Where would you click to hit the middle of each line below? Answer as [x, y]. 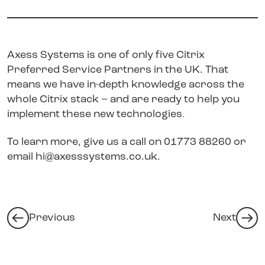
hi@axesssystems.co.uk [96, 157]
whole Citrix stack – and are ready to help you [123, 99]
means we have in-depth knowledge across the [126, 85]
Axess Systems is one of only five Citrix [106, 55]
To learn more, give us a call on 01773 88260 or [127, 142]
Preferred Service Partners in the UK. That [118, 70]
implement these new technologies [95, 114]
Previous [52, 218]
